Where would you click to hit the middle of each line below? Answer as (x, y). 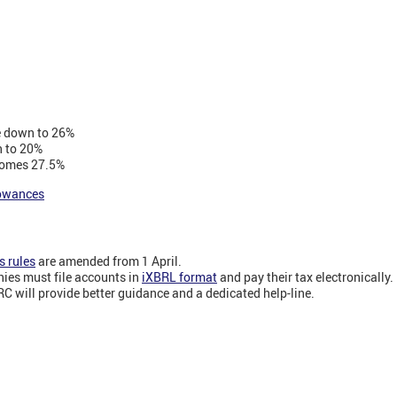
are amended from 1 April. (109, 261)
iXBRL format (179, 276)
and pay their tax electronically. (307, 276)
